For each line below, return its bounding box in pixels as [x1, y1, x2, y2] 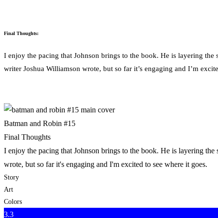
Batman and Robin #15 [4, 119, 75, 128]
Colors [4, 198, 22, 206]
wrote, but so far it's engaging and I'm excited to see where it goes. [4, 160, 207, 169]
